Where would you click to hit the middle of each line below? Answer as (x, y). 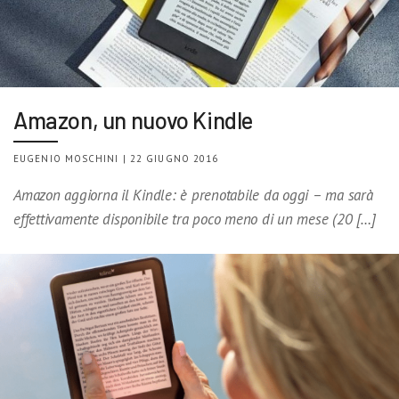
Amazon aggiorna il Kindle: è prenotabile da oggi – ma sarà (195, 195)
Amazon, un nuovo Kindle (134, 120)
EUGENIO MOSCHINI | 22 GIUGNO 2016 (116, 159)
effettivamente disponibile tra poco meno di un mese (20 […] (195, 220)
